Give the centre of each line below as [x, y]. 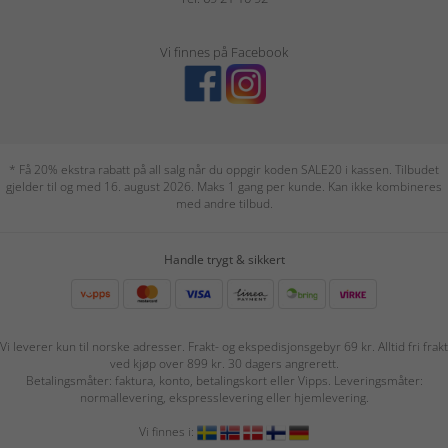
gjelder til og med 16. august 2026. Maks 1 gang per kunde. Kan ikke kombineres [224, 186]
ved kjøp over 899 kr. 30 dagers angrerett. [224, 363]
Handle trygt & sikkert [224, 259]
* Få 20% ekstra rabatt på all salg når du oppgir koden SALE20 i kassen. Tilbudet [224, 169]
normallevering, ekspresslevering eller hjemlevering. [224, 397]
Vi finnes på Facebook [224, 51]
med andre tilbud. [224, 203]
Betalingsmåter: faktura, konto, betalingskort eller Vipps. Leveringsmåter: [224, 380]
